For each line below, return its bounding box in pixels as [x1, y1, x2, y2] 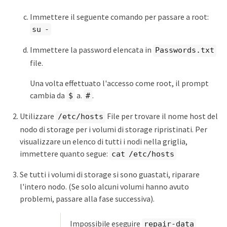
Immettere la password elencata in [30, 45, 153, 55]
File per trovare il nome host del [105, 111, 218, 122]
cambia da [30, 90, 66, 100]
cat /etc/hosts [111, 149, 174, 159]
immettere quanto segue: [20, 148, 109, 159]
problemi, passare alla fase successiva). [20, 194, 155, 204]
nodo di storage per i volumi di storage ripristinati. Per [20, 124, 207, 134]
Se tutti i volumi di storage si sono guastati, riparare [20, 169, 200, 180]
